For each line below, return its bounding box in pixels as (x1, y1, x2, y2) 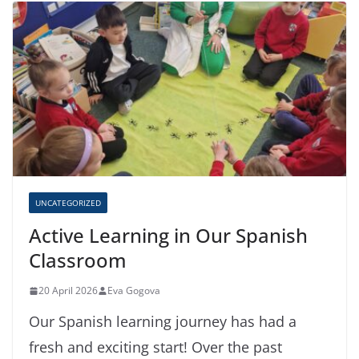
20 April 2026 (38, 284, 98, 298)
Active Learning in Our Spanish (29, 222, 308, 249)
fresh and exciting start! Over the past (29, 337, 282, 357)
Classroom (29, 247, 127, 274)
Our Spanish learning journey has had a (29, 312, 296, 332)
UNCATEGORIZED (35, 197, 101, 209)
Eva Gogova (107, 284, 160, 298)
